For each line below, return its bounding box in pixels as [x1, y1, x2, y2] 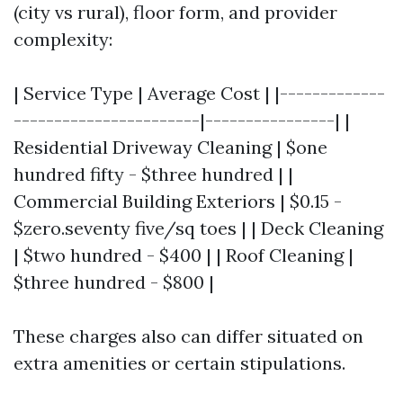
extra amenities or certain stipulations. [13, 352, 345, 374]
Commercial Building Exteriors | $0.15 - [13, 190, 342, 212]
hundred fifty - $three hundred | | [13, 163, 293, 185]
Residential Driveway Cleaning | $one [13, 136, 327, 158]
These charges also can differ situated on [13, 325, 363, 347]
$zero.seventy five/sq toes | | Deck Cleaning [13, 217, 383, 239]
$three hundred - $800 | [13, 271, 214, 293]
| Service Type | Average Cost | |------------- [13, 82, 385, 104]
